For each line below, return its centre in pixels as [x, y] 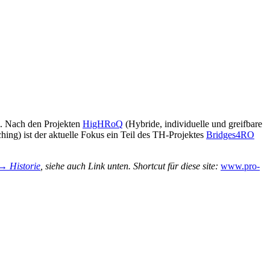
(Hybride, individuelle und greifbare [193, 124]
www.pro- [240, 166]
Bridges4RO [230, 135]
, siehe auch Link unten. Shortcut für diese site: [130, 166]
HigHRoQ [103, 124]
